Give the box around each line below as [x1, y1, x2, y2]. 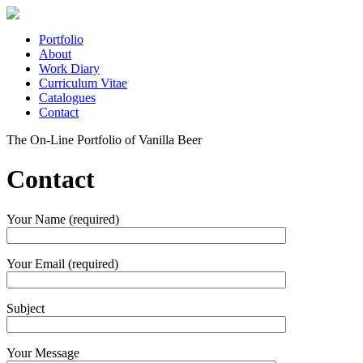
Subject [6, 301, 45, 315]
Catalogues [39, 91, 96, 105]
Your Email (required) [6, 256, 118, 271]
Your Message [6, 345, 79, 360]
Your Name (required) [6, 211, 119, 226]
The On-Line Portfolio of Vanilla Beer [6, 133, 202, 147]
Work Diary [39, 62, 100, 75]
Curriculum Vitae [39, 76, 127, 90]
